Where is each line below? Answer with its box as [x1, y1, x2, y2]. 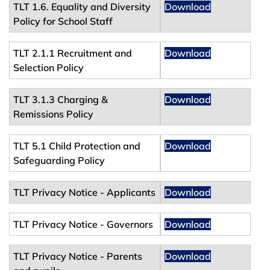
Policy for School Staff [13, 14, 113, 27]
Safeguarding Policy [13, 154, 105, 166]
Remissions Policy [13, 107, 93, 120]
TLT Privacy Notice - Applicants [13, 186, 155, 198]
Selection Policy [13, 61, 84, 74]
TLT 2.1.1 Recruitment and [13, 46, 132, 59]
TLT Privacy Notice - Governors [13, 218, 153, 230]
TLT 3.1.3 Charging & [13, 93, 108, 105]
